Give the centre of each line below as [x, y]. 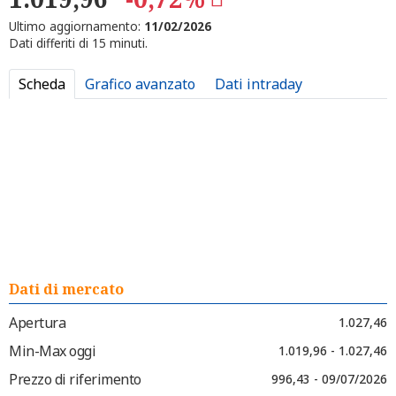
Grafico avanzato [140, 84]
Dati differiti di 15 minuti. [78, 42]
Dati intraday [259, 84]
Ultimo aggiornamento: [76, 26]
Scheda [42, 84]
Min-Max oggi [52, 350]
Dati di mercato [66, 289]
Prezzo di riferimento [75, 379]
